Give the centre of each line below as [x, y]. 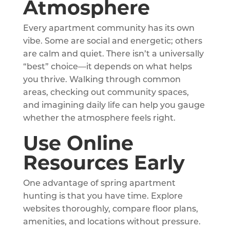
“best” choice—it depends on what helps [107, 67]
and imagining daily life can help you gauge [114, 106]
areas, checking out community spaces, [106, 93]
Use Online [78, 143]
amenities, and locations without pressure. [112, 222]
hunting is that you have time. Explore [103, 196]
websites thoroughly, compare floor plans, [110, 209]
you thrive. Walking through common [102, 80]
